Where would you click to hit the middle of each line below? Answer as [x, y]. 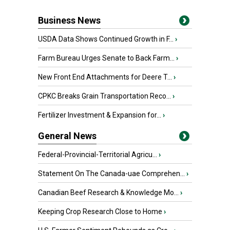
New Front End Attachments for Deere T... [105, 77]
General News [67, 136]
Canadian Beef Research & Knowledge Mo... [108, 193]
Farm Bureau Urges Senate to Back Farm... [106, 58]
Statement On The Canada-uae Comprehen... [111, 174]
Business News [69, 20]
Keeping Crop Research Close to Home [100, 212]
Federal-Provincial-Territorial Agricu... [98, 155]
